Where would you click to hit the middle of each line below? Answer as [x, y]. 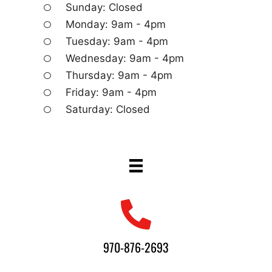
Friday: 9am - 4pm [111, 93]
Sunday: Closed [104, 8]
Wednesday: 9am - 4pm [125, 59]
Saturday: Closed [108, 110]
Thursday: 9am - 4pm [119, 76]
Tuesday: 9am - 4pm [117, 42]
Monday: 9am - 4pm [116, 25]
